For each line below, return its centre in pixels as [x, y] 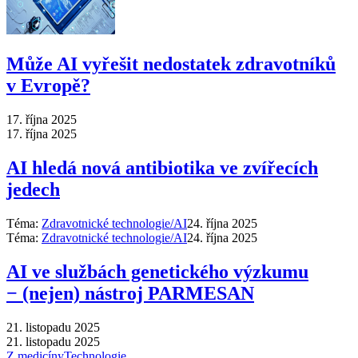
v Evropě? [48, 86]
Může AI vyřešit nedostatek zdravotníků [171, 64]
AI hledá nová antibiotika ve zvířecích [162, 168]
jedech [33, 190]
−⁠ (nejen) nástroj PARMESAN [130, 293]
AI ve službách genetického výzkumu [157, 271]
